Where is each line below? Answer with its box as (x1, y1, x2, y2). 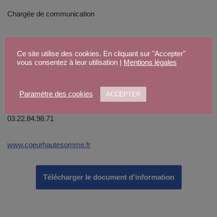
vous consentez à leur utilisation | (17, 58, 124, 66)
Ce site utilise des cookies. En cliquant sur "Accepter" (17, 49, 186, 58)
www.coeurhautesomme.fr (7, 140, 91, 149)
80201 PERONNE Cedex (7, 88, 88, 96)
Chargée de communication (7, 9, 94, 18)
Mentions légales (124, 58, 177, 66)
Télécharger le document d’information (43, 172, 174, 181)
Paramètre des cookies (19, 90, 93, 98)
